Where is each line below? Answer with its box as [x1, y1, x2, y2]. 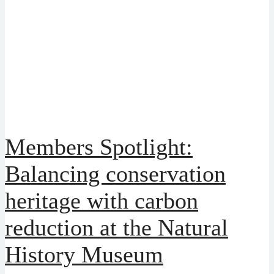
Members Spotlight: [5, 133, 193, 160]
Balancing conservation [5, 160, 226, 187]
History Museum [5, 241, 163, 267]
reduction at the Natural [5, 214, 228, 240]
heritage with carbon [5, 187, 198, 213]
